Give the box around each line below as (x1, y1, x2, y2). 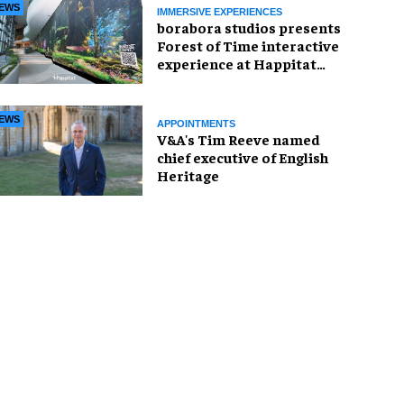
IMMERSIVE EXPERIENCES (157, 5, 282, 17)
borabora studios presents (157, 17, 341, 36)
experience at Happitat (157, 53, 317, 72)
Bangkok (157, 71, 216, 90)
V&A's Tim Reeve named (157, 129, 320, 148)
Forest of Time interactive (157, 35, 339, 54)
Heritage (157, 165, 219, 184)
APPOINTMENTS (157, 117, 235, 129)
